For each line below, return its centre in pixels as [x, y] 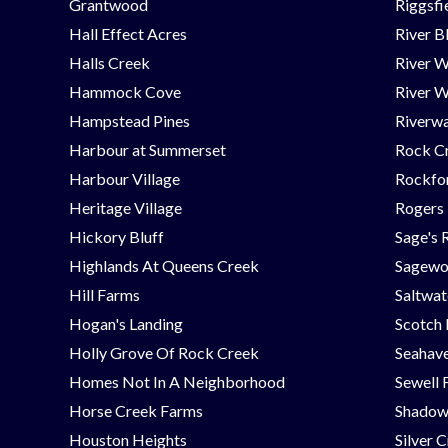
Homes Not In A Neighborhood [177, 381]
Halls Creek [110, 62]
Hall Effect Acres [128, 33]
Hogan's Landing [126, 323]
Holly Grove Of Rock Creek [164, 352]
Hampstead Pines [130, 120]
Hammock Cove [125, 91]
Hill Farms [105, 294]
